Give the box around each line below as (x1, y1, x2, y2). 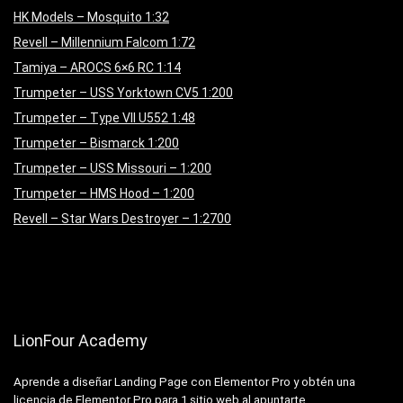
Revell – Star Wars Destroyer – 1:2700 (13, 210, 231, 226)
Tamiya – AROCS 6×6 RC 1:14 (13, 59, 181, 75)
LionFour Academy (13, 330, 148, 350)
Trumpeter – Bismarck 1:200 (13, 135, 179, 150)
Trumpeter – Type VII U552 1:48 (13, 110, 195, 125)
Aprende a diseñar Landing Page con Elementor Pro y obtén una (13, 374, 355, 389)
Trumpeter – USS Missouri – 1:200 (13, 160, 211, 175)
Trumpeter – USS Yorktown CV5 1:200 (13, 85, 233, 100)
